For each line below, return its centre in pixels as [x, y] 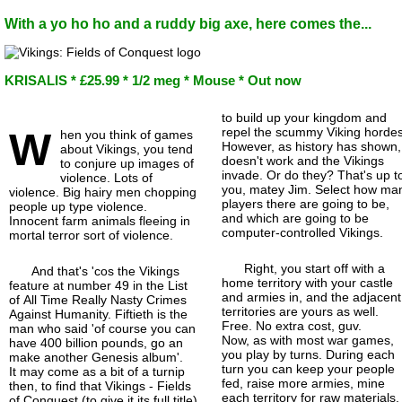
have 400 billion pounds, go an [96, 342]
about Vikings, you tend [127, 149]
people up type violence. [78, 206]
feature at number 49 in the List [98, 285]
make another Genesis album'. [96, 357]
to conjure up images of [127, 163]
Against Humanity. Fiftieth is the [98, 314]
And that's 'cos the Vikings [105, 271]
